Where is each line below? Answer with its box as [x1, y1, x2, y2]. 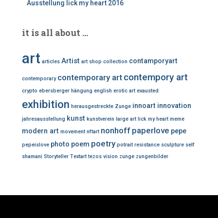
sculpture [161, 142, 184, 148]
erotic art [113, 88, 135, 94]
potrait [117, 142, 133, 148]
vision [103, 153, 118, 160]
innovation [157, 102, 191, 110]
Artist [61, 57, 80, 65]
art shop [81, 58, 102, 65]
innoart [132, 102, 156, 110]
